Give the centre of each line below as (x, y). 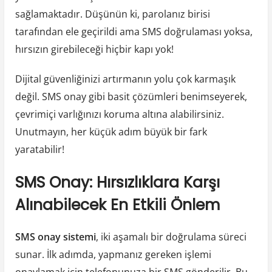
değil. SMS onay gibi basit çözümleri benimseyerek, (131, 97)
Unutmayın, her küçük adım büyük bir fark (111, 132)
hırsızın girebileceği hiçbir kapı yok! (94, 49)
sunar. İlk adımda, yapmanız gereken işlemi (113, 255)
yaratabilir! (39, 150)
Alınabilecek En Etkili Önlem (117, 205)
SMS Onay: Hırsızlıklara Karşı (117, 182)
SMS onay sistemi (55, 237)
